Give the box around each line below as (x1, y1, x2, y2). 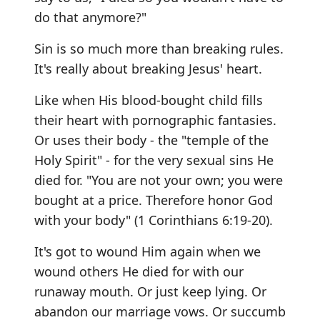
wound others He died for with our (34, 263, 244, 280)
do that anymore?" (34, 9, 146, 26)
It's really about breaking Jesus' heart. (34, 60, 262, 77)
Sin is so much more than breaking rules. (34, 40, 284, 57)
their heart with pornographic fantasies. (34, 111, 276, 129)
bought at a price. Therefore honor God (34, 191, 273, 209)
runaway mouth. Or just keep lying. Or (34, 283, 266, 300)
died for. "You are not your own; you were (34, 171, 283, 189)
